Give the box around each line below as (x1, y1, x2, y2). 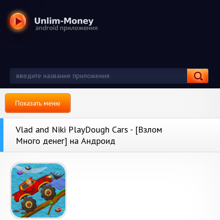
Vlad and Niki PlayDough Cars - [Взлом (16, 124, 162, 135)
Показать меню (15, 99, 60, 108)
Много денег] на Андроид (16, 135, 115, 146)
